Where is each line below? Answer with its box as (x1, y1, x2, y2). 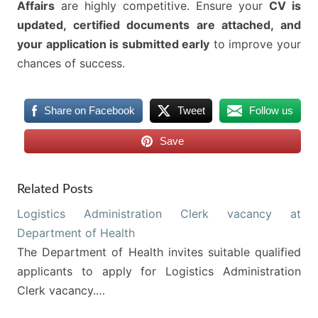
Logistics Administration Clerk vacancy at (17, 207, 301, 221)
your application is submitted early (17, 37, 210, 51)
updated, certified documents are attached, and (17, 18, 301, 32)
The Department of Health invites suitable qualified (17, 245, 301, 259)
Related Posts (17, 183, 93, 196)
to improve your (209, 37, 302, 51)
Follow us (249, 104, 294, 116)
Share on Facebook (43, 104, 135, 116)
